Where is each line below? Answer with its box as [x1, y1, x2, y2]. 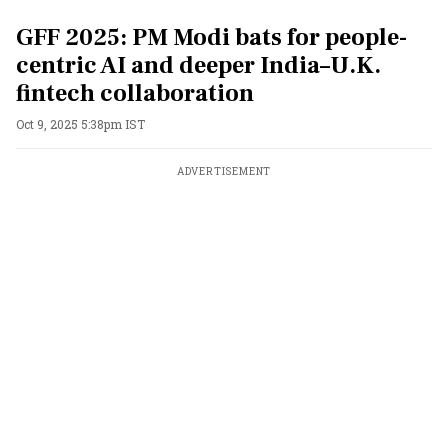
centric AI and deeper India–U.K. [16, 50, 381, 81]
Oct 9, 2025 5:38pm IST [16, 116, 145, 132]
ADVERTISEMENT [176, 165, 272, 178]
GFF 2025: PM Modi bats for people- [16, 22, 407, 53]
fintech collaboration [16, 78, 254, 109]
